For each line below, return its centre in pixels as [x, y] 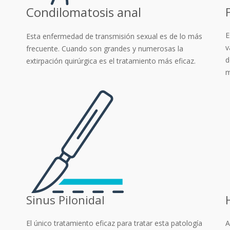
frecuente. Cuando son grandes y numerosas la [105, 49]
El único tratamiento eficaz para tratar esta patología [114, 223]
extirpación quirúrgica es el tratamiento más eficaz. [111, 61]
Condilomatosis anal [84, 12]
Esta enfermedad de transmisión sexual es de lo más [114, 36]
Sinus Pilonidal [66, 200]
